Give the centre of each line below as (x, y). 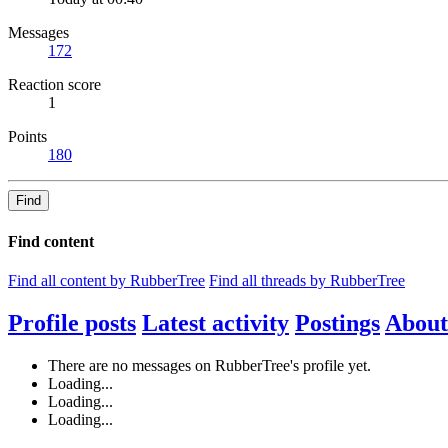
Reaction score (54, 85)
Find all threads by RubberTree (307, 280)
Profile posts (72, 322)
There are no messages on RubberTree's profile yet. (209, 365)
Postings (337, 322)
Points (27, 137)
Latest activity (215, 322)
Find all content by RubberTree (106, 280)
